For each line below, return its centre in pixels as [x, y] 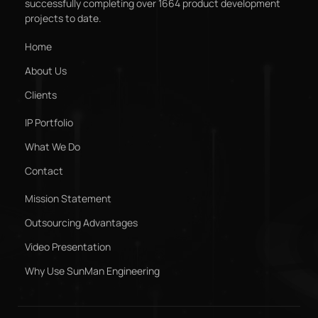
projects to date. [64, 18]
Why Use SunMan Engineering [92, 271]
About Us [46, 71]
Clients [41, 95]
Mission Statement [68, 199]
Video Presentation [68, 247]
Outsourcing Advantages [81, 223]
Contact [44, 171]
